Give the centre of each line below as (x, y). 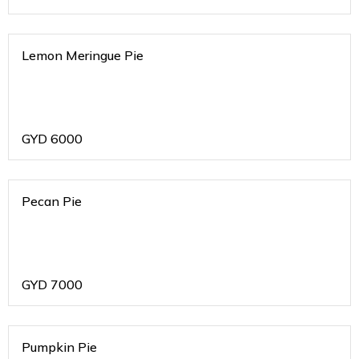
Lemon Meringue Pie (83, 56)
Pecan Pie (52, 202)
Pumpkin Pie (59, 347)
